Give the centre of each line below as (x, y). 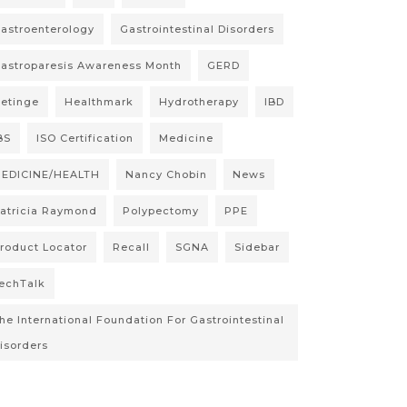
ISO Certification (85, 139)
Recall (131, 248)
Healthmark (99, 102)
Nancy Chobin (166, 175)
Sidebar (257, 248)
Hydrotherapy (199, 102)
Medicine (186, 139)
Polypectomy (161, 211)
